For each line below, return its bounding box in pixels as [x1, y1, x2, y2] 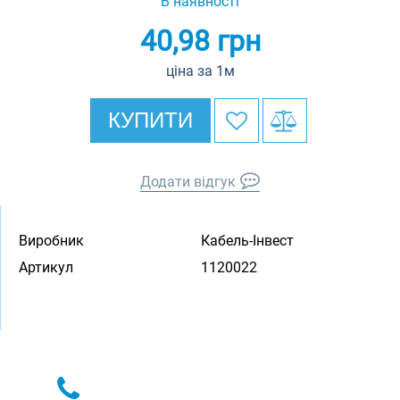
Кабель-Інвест [200, 232, 294, 249]
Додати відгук [140, 173, 236, 190]
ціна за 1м [165, 62, 235, 79]
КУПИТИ [107, 108, 193, 132]
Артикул [19, 259, 73, 276]
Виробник [19, 232, 84, 249]
